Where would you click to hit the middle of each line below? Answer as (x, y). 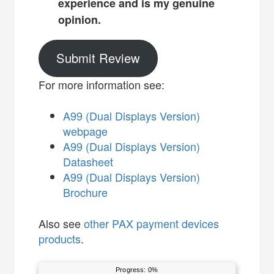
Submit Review (98, 58)
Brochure (86, 192)
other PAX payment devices (152, 223)
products (60, 238)
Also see (61, 223)
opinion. (79, 20)
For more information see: (102, 84)
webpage (86, 131)
